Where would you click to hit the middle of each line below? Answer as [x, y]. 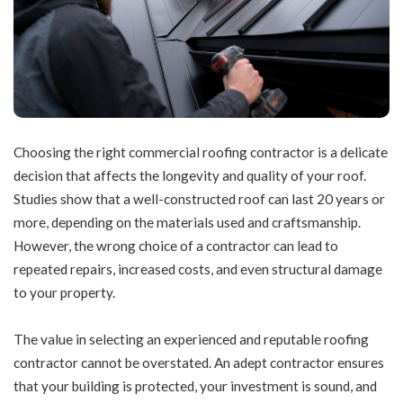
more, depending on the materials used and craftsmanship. [187, 223]
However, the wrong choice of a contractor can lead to [176, 246]
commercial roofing [188, 152]
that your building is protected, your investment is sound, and [195, 385]
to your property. [66, 293]
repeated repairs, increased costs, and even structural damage [198, 269]
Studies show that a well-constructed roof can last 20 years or [199, 199]
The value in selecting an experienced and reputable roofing [191, 339]
